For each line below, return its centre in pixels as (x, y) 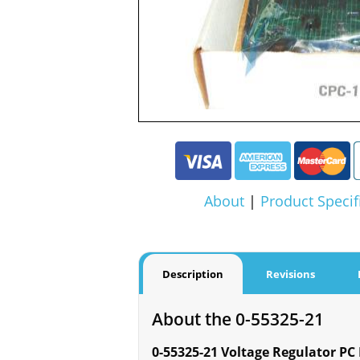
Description (193, 274)
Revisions (290, 274)
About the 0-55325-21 (238, 319)
